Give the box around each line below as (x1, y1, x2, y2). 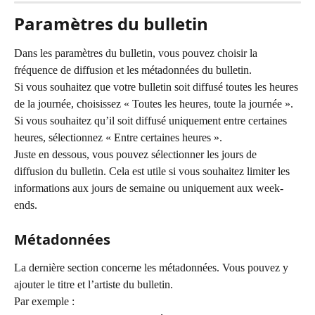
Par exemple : (14, 295, 75, 308)
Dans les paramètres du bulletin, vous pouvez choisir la (14, 46, 260, 59)
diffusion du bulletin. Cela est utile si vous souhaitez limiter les (14, 165, 292, 177)
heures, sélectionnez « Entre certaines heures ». (14, 131, 222, 143)
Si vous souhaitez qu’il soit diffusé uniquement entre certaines (14, 114, 290, 127)
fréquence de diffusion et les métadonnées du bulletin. (14, 63, 252, 76)
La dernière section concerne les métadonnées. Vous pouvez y (14, 262, 291, 274)
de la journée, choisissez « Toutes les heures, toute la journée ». (14, 97, 293, 110)
